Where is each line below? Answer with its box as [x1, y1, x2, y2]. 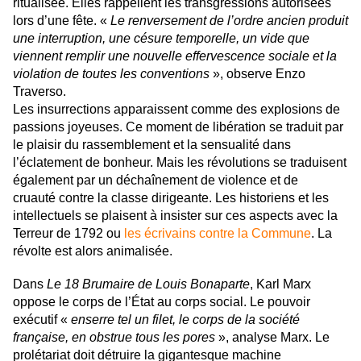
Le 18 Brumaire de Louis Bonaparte [47, 277, 250, 292]
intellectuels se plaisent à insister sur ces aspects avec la [13, 209, 338, 223]
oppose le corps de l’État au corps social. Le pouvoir [13, 295, 310, 309]
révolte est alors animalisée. [13, 244, 172, 259]
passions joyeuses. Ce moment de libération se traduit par [13, 120, 343, 135]
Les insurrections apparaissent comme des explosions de [13, 102, 340, 117]
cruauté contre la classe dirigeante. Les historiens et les [13, 191, 329, 205]
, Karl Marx [250, 277, 311, 292]
